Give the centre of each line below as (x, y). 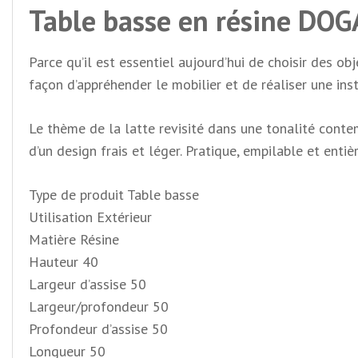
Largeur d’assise (78, 284)
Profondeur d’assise (88, 329)
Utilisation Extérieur (90, 217)
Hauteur (54, 262)
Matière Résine (74, 240)
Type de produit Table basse (114, 195)
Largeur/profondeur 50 (99, 307)
